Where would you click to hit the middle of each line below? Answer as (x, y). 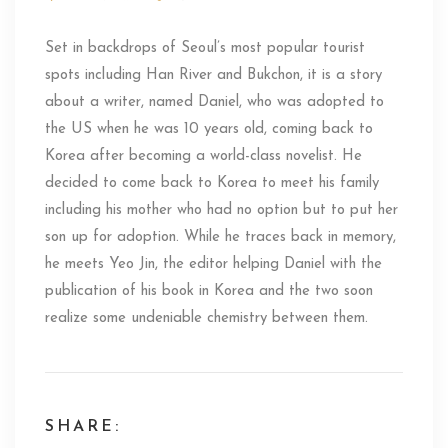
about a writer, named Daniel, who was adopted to (214, 103)
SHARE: (83, 427)
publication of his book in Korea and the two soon (209, 292)
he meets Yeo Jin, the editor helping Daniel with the (213, 265)
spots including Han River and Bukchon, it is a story (213, 76)
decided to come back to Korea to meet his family (212, 184)
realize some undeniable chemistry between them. (206, 319)
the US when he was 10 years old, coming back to (209, 130)
